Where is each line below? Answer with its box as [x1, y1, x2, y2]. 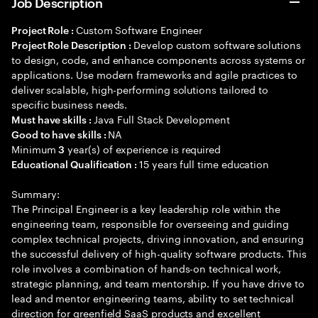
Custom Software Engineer [75, 21, 203, 37]
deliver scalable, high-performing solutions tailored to [11, 81, 269, 97]
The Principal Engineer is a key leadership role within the [11, 200, 280, 216]
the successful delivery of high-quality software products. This [11, 245, 307, 261]
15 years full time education [139, 155, 270, 171]
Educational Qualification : [11, 157, 140, 170]
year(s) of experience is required [65, 141, 221, 156]
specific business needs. [11, 96, 128, 111]
